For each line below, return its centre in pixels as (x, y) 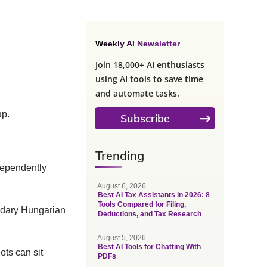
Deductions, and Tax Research (149, 214)
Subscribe (145, 118)
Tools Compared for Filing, (142, 204)
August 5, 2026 (121, 238)
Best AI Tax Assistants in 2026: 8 (153, 195)
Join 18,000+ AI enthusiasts (150, 65)
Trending (119, 155)
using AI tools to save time (149, 79)
